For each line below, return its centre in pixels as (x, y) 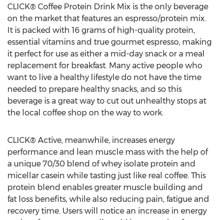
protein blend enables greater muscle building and (105, 187)
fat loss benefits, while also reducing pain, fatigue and (108, 199)
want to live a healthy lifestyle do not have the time (104, 77)
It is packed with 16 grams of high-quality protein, (101, 30)
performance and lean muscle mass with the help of (108, 152)
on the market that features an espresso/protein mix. (107, 18)
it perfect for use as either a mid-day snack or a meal (106, 54)
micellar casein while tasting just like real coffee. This (107, 176)
